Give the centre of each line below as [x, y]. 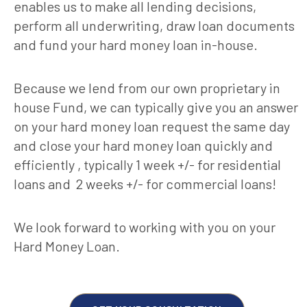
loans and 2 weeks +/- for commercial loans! [145, 184]
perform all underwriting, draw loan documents [154, 26]
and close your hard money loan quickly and [143, 146]
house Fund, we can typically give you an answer [156, 107]
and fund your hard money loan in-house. [136, 45]
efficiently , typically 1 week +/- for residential [147, 165]
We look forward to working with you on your [145, 227]
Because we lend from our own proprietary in [147, 88]
